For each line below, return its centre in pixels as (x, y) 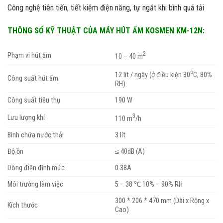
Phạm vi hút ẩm (29, 56)
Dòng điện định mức (36, 168)
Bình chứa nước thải (36, 135)
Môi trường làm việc (35, 185)
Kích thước (23, 206)
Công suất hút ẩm (33, 79)
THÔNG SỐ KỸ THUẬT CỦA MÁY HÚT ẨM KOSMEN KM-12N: (106, 30)
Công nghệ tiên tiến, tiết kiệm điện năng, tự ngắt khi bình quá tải (106, 7)
